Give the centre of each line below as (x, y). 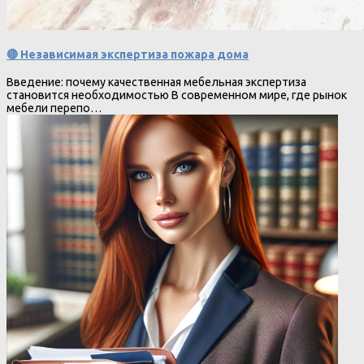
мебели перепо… (54, 108)
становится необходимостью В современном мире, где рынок (177, 95)
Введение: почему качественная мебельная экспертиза (156, 82)
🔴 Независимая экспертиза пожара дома (128, 54)
